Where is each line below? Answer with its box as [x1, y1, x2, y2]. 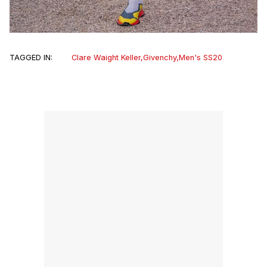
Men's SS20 [179, 52, 222, 62]
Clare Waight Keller [72, 52, 141, 62]
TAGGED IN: [10, 52, 52, 62]
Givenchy [143, 52, 176, 62]
